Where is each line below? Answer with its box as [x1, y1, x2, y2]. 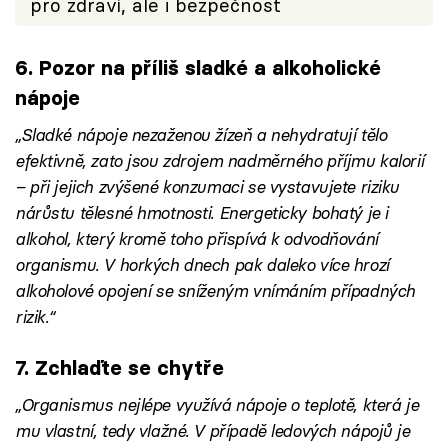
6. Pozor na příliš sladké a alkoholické [15, 54, 381, 80]
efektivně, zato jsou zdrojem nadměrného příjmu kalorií [15, 150, 424, 171]
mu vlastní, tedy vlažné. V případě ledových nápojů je [15, 419, 410, 441]
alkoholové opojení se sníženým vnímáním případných [15, 280, 415, 301]
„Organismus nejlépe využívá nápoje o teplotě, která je [15, 393, 419, 415]
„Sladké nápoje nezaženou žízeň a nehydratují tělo [15, 124, 387, 145]
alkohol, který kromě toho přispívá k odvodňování [15, 228, 378, 249]
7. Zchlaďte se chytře [15, 354, 224, 380]
